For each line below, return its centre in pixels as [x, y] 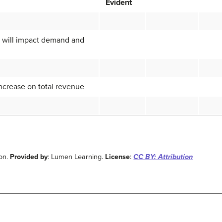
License [118, 157]
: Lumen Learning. [77, 157]
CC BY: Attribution [163, 157]
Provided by [29, 157]
